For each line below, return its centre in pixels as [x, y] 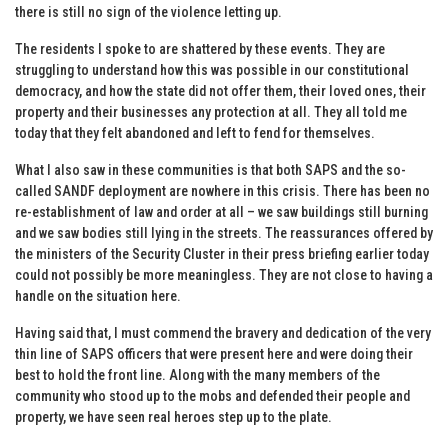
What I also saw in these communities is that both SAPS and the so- [210, 169]
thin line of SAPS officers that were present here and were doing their [214, 353]
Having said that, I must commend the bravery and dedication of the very [223, 332]
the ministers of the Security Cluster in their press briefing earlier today [222, 253]
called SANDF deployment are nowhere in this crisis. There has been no [222, 190]
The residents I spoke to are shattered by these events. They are [200, 48]
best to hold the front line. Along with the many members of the [197, 374]
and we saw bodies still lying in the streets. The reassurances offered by [224, 232]
